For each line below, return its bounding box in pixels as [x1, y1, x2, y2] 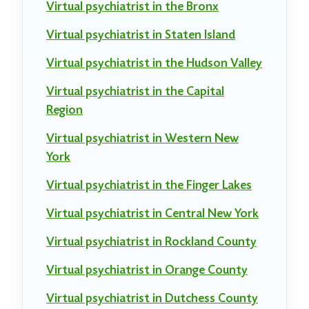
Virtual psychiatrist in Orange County [46, 263, 248, 278]
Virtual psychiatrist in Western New [46, 131, 239, 146]
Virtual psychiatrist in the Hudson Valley [46, 56, 262, 71]
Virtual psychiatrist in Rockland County [46, 235, 257, 250]
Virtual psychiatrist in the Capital [46, 84, 224, 99]
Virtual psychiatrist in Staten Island [46, 28, 235, 43]
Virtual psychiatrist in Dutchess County [46, 291, 258, 306]
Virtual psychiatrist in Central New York [46, 206, 259, 221]
